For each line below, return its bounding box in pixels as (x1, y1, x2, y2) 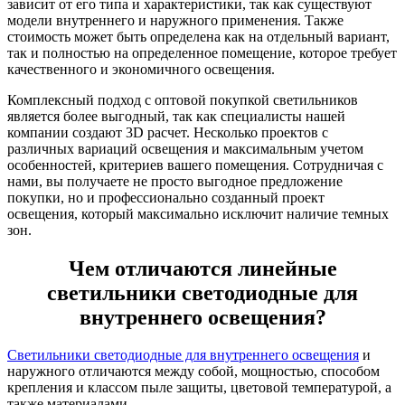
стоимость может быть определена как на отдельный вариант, (7, 28, 390, 44)
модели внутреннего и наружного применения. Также (7, 12, 344, 28)
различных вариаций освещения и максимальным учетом (7, 140, 363, 156)
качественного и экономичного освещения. (7, 61, 275, 77)
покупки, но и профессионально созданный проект (7, 189, 325, 205)
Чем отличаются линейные (68, 256, 337, 280)
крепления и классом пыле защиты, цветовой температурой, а (7, 380, 391, 396)
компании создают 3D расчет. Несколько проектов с (7, 124, 328, 140)
